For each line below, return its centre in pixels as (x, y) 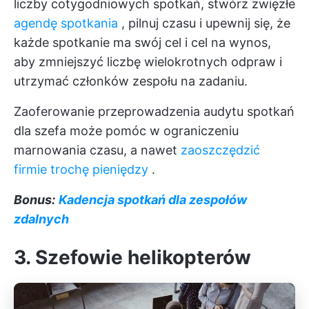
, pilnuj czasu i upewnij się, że (204, 23)
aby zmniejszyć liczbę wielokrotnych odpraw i (148, 61)
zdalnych (41, 219)
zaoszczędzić (220, 150)
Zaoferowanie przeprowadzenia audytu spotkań (154, 111)
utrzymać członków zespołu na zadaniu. (131, 81)
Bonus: (34, 199)
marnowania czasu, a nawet (97, 150)
